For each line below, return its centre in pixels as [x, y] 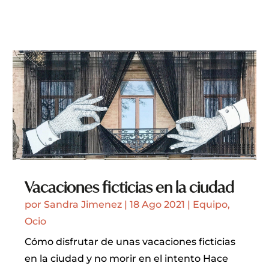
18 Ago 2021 [158, 204]
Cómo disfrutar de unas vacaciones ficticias [130, 241]
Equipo [210, 204]
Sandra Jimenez [83, 204]
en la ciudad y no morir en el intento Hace [127, 258]
